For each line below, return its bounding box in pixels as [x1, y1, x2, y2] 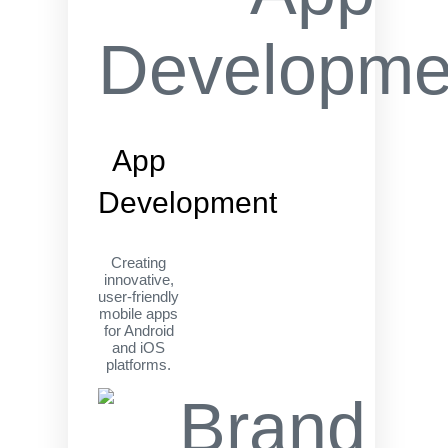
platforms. [106, 356, 172, 373]
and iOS [112, 339, 166, 356]
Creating [111, 254, 167, 271]
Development [98, 186, 277, 219]
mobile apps [99, 305, 179, 322]
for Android [103, 322, 174, 339]
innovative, [103, 271, 174, 288]
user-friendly [98, 288, 180, 305]
